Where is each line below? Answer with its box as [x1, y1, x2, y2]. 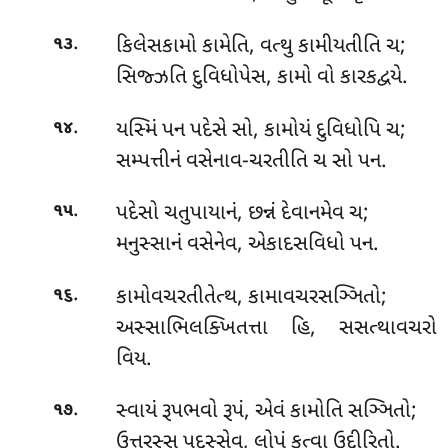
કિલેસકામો [115, 33, 202, 62]
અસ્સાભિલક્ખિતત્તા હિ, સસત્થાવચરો [115, 314, 437, 343]
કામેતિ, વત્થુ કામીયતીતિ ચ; [201, 33, 406, 62]
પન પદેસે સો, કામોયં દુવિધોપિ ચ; [161, 116, 406, 145]
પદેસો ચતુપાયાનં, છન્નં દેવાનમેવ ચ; [115, 200, 369, 229]
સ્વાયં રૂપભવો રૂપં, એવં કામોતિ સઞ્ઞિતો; [115, 398, 417, 427]
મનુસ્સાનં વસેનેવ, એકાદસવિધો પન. [115, 231, 379, 260]
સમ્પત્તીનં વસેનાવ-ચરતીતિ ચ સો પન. [115, 147, 387, 176]
